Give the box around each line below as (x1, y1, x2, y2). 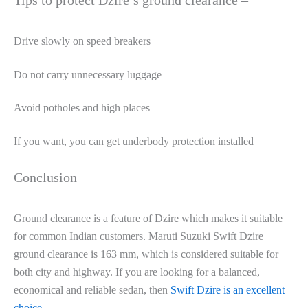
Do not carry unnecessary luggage (14, 68, 162, 80)
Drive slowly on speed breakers (14, 34, 151, 47)
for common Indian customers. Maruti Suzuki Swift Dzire (14, 230, 263, 243)
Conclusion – (14, 170, 87, 186)
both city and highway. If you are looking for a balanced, (14, 266, 260, 278)
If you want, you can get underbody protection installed (14, 135, 254, 148)
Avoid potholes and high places (14, 102, 150, 114)
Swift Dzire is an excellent (170, 284, 285, 296)
